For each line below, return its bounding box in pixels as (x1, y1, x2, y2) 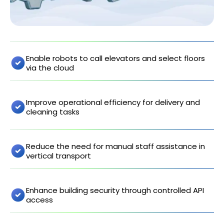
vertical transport (26, 150, 91, 161)
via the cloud (26, 62, 74, 73)
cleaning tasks (26, 106, 79, 117)
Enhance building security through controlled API (26, 185, 204, 196)
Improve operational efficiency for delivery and (26, 97, 200, 108)
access (26, 194, 53, 205)
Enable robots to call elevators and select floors (26, 53, 205, 64)
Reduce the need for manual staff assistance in (26, 141, 205, 152)
